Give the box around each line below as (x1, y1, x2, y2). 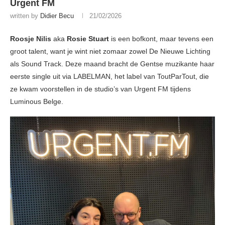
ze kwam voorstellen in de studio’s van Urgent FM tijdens (10, 85, 191, 93)
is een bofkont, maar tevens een (109, 35, 213, 43)
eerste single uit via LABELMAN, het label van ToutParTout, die (10, 72, 209, 81)
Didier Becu (40, 12, 74, 20)
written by (10, 12, 40, 20)
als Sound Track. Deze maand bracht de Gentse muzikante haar (10, 60, 214, 68)
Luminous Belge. (10, 97, 63, 106)
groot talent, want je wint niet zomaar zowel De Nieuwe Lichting (10, 47, 210, 56)
